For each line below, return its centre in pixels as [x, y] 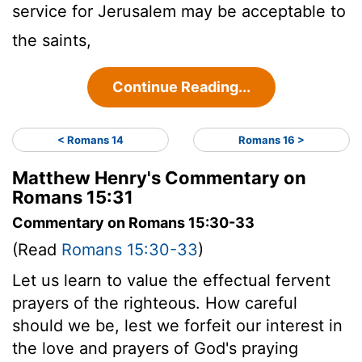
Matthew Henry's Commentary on [159, 177]
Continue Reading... [181, 86]
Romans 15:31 [73, 197]
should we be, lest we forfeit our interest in [177, 325]
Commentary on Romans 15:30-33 [133, 222]
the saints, [52, 40]
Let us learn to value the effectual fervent [171, 280]
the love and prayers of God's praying [155, 348]
